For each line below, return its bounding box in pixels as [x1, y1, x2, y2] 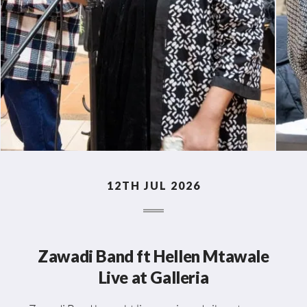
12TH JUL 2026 [106, 178, 201, 192]
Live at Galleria [98, 267, 209, 287]
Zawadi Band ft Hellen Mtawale [38, 245, 269, 266]
